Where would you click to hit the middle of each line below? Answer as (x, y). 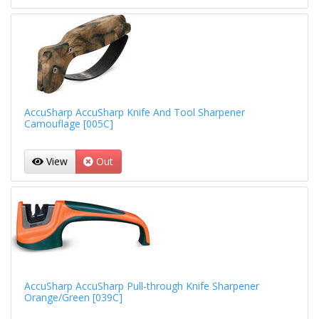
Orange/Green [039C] (73, 297)
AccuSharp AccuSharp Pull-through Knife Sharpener (141, 286)
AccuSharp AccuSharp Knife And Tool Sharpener (134, 112)
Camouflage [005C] (68, 124)
